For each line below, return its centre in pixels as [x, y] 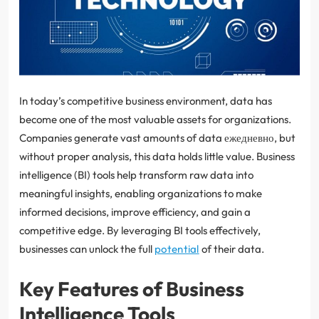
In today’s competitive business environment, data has [146, 100]
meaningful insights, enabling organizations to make [141, 193]
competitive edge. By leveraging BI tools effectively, [140, 230]
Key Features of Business [132, 288]
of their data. [231, 249]
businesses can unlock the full [87, 249]
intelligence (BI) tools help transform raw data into [136, 174]
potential [177, 249]
